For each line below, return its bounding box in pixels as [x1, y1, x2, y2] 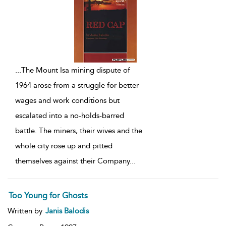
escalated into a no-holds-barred [15, 111, 124, 121]
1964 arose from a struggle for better [15, 81, 139, 90]
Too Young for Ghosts [9, 191, 88, 201]
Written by [8, 206, 44, 216]
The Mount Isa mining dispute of [21, 66, 130, 75]
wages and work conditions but [15, 96, 120, 105]
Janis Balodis [45, 206, 89, 216]
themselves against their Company [15, 156, 130, 166]
